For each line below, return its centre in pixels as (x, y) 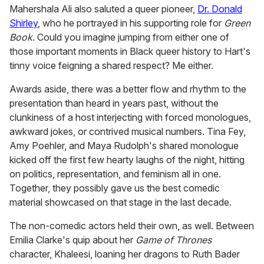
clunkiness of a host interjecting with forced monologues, (130, 118)
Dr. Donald (220, 9)
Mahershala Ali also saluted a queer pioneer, (103, 9)
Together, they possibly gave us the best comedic (115, 188)
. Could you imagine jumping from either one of (131, 37)
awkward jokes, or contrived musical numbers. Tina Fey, (128, 132)
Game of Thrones (174, 240)
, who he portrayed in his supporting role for (131, 23)
